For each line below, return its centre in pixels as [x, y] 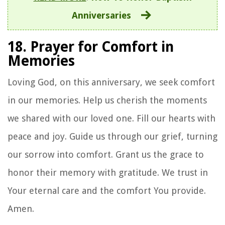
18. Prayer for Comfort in [91, 47]
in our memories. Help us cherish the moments [107, 100]
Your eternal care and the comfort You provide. [107, 190]
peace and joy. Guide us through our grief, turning [113, 136]
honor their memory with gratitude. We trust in [108, 172]
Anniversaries [101, 15]
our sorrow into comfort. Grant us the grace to [106, 154]
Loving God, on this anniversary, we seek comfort [111, 82]
